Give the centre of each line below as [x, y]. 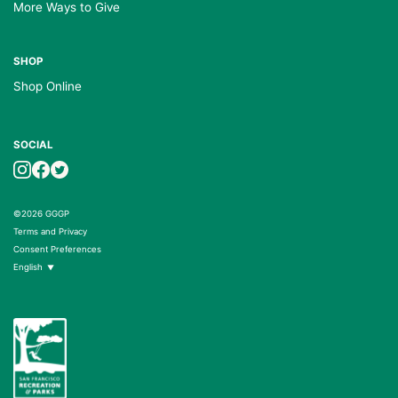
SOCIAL [33, 145]
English [28, 267]
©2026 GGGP [41, 214]
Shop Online [48, 86]
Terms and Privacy [50, 231]
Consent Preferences [57, 249]
